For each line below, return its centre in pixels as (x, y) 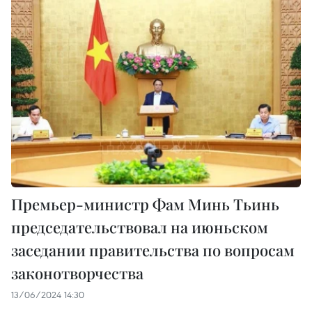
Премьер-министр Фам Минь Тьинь (145, 204)
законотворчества (77, 273)
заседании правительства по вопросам (153, 250)
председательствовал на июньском (140, 227)
